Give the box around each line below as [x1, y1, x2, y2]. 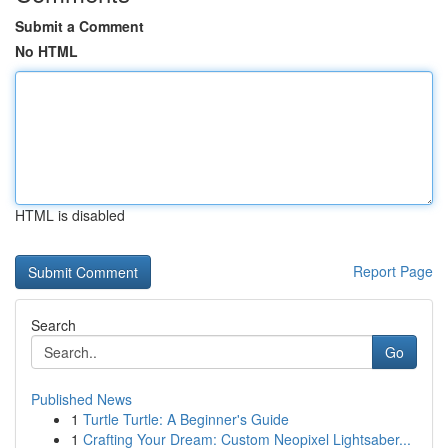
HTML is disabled [15, 205, 125, 225]
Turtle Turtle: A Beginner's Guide [83, 409, 289, 429]
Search [31, 315, 76, 335]
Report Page [353, 261, 433, 281]
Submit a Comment [15, 16, 144, 36]
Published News [31, 389, 132, 409]
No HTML [15, 41, 78, 61]
